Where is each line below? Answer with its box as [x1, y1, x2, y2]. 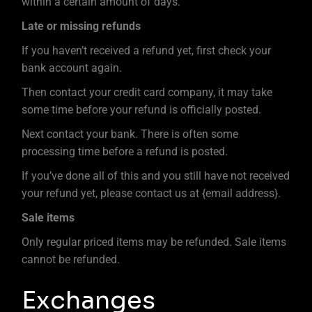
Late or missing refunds [22, 19, 141, 33]
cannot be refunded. [22, 253, 120, 266]
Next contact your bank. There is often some [22, 127, 239, 141]
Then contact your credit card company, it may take [22, 86, 273, 99]
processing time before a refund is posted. [22, 145, 228, 158]
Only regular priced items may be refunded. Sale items [22, 235, 287, 249]
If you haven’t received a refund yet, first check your [22, 44, 272, 57]
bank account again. [22, 61, 123, 75]
